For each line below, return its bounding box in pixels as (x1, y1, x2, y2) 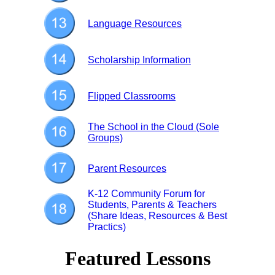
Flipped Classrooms (88, 91, 176, 101)
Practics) (88, 222, 126, 232)
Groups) (88, 133, 123, 143)
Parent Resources (88, 163, 166, 174)
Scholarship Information (88, 55, 191, 65)
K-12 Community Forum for (88, 188, 205, 199)
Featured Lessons (64, 247, 211, 270)
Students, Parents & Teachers (88, 199, 217, 210)
